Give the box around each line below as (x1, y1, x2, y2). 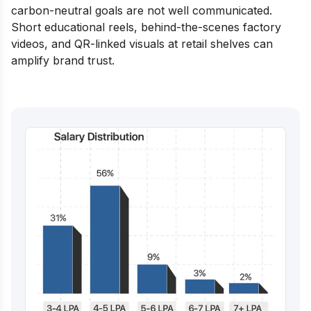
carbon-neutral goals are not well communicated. (11, 3, 272, 17)
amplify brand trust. (11, 53, 115, 67)
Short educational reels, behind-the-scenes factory (11, 19, 281, 34)
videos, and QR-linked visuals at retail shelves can (11, 36, 273, 51)
